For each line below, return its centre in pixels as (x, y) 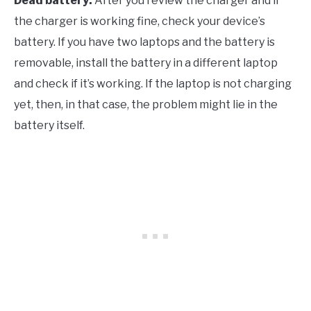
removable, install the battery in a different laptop (146, 62)
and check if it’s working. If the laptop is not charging (153, 83)
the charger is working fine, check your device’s (140, 21)
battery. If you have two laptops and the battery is (144, 42)
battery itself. (49, 125)
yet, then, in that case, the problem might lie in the (146, 104)
